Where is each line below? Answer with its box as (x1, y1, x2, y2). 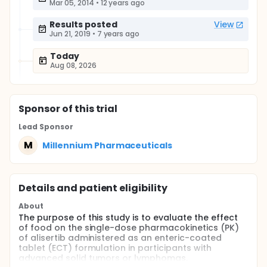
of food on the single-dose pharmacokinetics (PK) (18, 222, 239, 234)
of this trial (60, 102, 118, 116)
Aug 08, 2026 (50, 60, 97, 70)
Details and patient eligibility (18, 181, 168, 195)
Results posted (49, 18, 117, 30)
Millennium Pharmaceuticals (42, 139, 173, 151)
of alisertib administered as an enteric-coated (18, 232, 222, 244)
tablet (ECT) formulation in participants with (18, 242, 212, 254)
